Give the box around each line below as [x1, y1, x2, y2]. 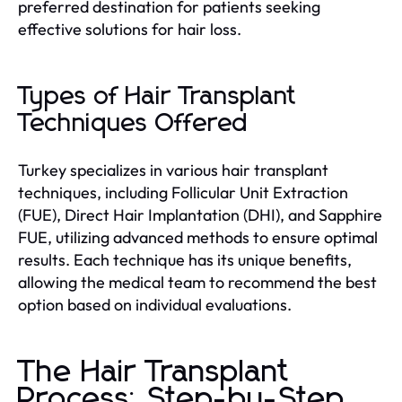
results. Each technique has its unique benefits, [18, 249, 352, 270]
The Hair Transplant [18, 356, 290, 388]
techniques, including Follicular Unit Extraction [18, 181, 348, 203]
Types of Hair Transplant [18, 83, 297, 109]
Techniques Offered [18, 110, 249, 136]
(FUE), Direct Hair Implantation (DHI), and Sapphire [18, 204, 382, 225]
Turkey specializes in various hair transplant [18, 159, 328, 180]
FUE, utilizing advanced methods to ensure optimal [18, 226, 378, 248]
